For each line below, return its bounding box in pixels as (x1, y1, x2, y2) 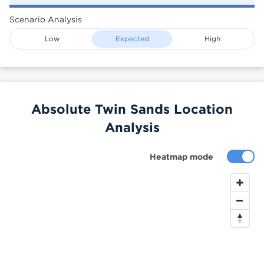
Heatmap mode (150, 152, 213, 161)
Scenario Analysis (9, 15, 82, 24)
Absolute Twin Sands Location (31, 101, 233, 116)
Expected (115, 35, 149, 42)
